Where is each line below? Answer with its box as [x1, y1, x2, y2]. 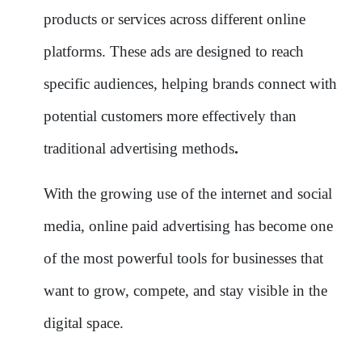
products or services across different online [44, 10, 305, 27]
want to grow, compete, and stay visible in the [44, 281, 327, 299]
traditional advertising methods [44, 139, 234, 157]
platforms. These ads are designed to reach [44, 42, 304, 60]
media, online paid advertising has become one [44, 217, 333, 234]
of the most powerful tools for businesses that [44, 249, 323, 267]
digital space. [44, 314, 124, 331]
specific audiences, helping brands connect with [44, 74, 337, 92]
